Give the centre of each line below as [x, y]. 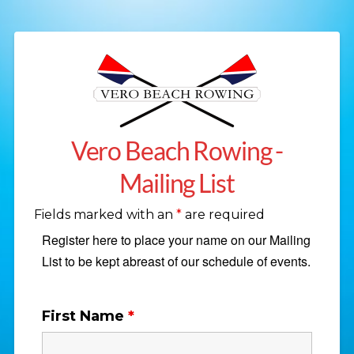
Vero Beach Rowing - [177, 151]
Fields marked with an [105, 215]
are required [223, 215]
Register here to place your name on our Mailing [176, 240]
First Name [85, 316]
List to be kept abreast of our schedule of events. [176, 262]
